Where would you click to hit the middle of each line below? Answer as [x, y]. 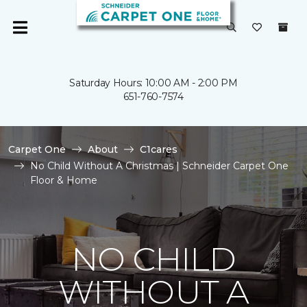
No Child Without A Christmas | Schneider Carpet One [159, 166]
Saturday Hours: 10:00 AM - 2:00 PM [153, 83]
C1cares [159, 149]
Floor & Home [64, 180]
